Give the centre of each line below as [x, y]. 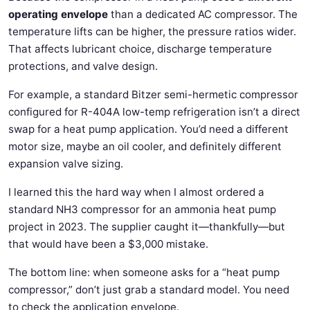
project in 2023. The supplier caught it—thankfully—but [147, 227]
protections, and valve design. [83, 66]
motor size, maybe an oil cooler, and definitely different [145, 146]
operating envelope [58, 14]
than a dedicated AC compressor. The [203, 14]
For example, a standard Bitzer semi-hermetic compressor [153, 94]
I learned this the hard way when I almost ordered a [136, 192]
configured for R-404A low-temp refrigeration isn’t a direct [154, 112]
